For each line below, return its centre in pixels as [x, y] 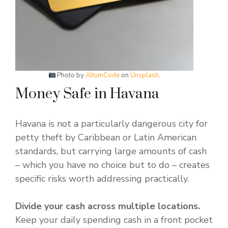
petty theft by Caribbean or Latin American [106, 138]
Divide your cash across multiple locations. [108, 206]
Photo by [71, 76]
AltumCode [103, 76]
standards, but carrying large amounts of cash [111, 151]
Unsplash [145, 76]
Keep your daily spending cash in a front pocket [114, 220]
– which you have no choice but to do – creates [112, 165]
